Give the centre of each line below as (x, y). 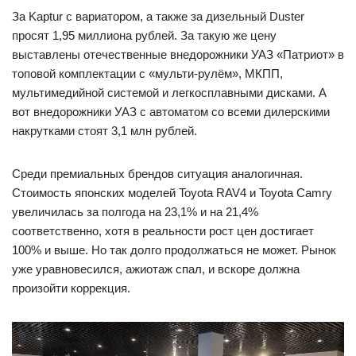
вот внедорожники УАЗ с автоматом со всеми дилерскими (171, 112)
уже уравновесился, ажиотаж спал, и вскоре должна (156, 269)
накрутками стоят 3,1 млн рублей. (104, 131)
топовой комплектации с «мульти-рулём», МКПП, (147, 74)
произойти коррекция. (71, 288)
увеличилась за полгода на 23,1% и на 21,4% (135, 212)
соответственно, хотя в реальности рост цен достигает (163, 231)
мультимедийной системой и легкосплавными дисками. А (169, 93)
